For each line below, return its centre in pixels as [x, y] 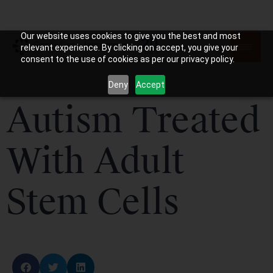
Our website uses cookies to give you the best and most [130, 36]
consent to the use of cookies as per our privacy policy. [127, 59]
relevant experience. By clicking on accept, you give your [129, 48]
